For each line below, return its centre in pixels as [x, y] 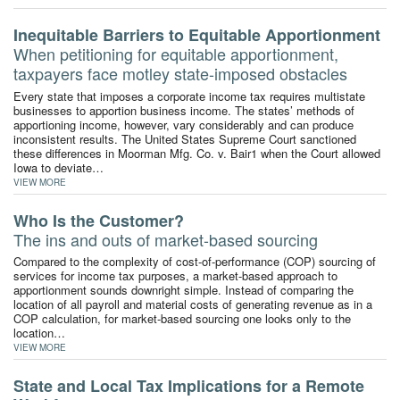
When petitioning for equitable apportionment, [176, 54]
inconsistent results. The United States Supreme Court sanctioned [185, 138]
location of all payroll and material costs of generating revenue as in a [193, 304]
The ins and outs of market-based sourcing [166, 239]
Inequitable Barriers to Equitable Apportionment [197, 35]
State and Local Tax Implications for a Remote [189, 386]
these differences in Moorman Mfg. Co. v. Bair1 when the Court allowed [197, 153]
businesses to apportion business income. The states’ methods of [184, 110]
